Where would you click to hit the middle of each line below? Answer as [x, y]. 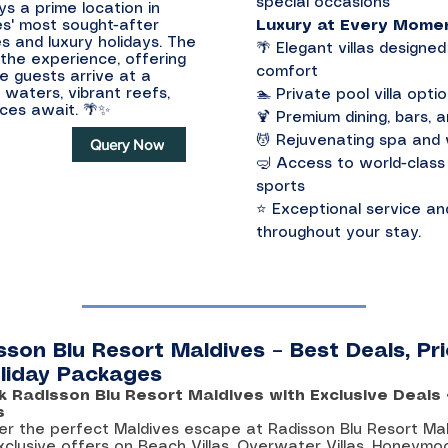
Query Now [127, 144]
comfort [287, 72]
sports [280, 187]
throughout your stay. [338, 233]
